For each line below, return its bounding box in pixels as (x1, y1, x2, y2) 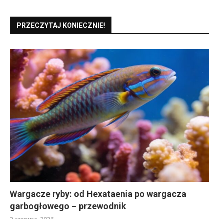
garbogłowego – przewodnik (10, 201, 126, 212)
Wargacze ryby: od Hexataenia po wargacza (10, 189, 186, 199)
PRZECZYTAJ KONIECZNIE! (17, 22, 105, 30)
